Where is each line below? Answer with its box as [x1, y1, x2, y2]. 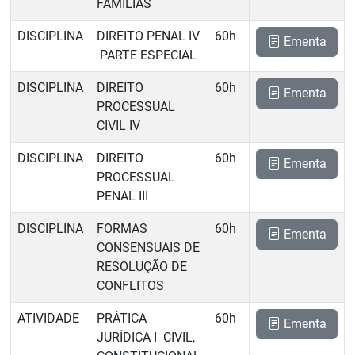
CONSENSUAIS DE [97, 240, 200, 255]
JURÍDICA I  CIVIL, [97, 330, 195, 345]
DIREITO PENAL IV [97, 29, 200, 44]
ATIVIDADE [17, 311, 79, 326]
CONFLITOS [97, 278, 164, 293]
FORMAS [97, 221, 147, 236]
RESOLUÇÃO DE [97, 259, 187, 274]
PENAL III [97, 189, 148, 204]
